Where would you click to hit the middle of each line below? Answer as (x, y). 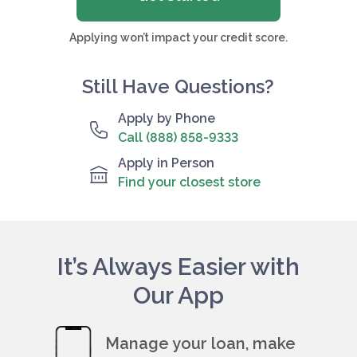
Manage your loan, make (200, 344)
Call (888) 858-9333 (178, 138)
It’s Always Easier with (178, 267)
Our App (178, 296)
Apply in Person (166, 163)
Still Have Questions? (178, 87)
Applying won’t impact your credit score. (178, 38)
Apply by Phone (167, 119)
